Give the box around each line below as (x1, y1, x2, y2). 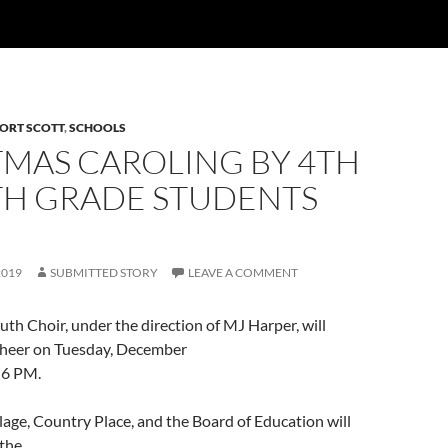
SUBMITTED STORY (50, 265, 158, 280)
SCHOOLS (69, 120, 126, 135)
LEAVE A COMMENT (188, 265, 298, 280)
